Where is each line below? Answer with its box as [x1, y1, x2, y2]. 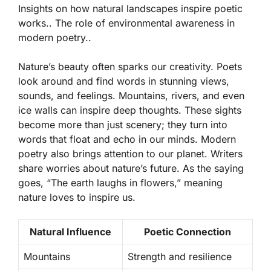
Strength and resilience [128, 250, 232, 263]
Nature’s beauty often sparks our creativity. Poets [18, 60, 242, 73]
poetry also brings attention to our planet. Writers [18, 147, 243, 160]
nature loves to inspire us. [18, 191, 135, 203]
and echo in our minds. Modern [90, 132, 236, 145]
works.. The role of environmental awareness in [18, 16, 235, 29]
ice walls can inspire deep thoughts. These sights [18, 103, 241, 116]
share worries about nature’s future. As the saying [18, 162, 244, 174]
